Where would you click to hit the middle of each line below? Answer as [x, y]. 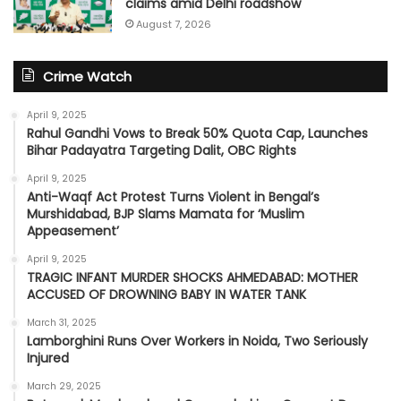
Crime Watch [87, 76]
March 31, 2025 [62, 322]
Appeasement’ [73, 230]
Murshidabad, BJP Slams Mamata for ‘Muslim [166, 213]
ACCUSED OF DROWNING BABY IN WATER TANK [166, 294]
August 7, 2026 [174, 24]
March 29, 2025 [64, 386]
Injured [48, 358]
